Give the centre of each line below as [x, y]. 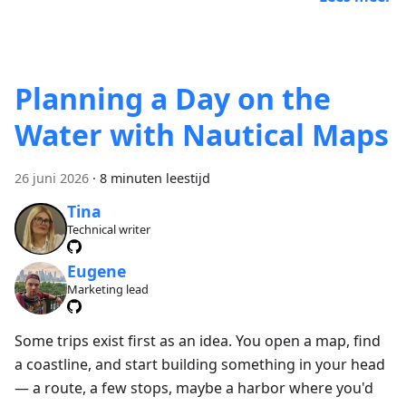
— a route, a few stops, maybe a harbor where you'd [194, 388]
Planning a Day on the [173, 98]
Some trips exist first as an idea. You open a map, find [198, 341]
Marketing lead [107, 289]
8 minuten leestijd [155, 178]
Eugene [96, 271]
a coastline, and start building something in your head [200, 365]
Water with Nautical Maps [202, 134]
